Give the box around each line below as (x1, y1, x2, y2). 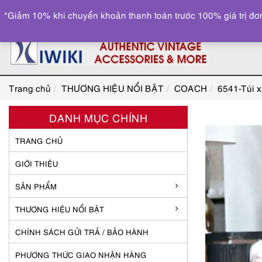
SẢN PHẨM (15, 181, 57, 191)
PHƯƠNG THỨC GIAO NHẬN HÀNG (15, 249, 147, 260)
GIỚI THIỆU (15, 158, 58, 168)
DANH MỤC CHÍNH (49, 110, 148, 125)
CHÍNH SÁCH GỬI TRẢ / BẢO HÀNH (15, 226, 149, 237)
